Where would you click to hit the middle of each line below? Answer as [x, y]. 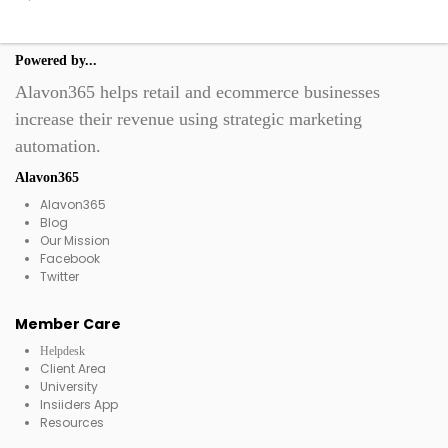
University [69, 386]
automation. [58, 146]
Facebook [70, 258]
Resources [72, 422]
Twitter [59, 276]
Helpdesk [62, 351]
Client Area [73, 368]
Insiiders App [79, 404]
